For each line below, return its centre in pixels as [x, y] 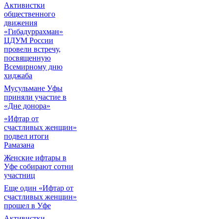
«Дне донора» [27, 106]
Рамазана [19, 145]
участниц [20, 175]
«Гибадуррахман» [33, 32]
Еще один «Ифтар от [39, 188]
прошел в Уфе [27, 206]
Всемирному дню [33, 67]
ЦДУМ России [29, 40]
